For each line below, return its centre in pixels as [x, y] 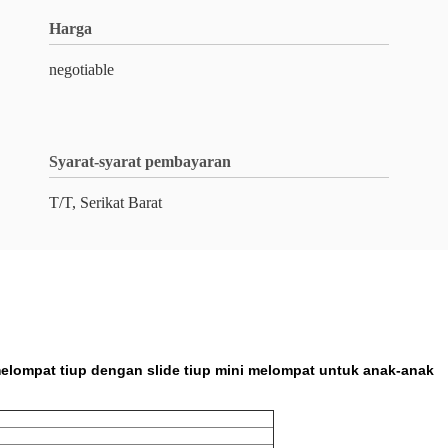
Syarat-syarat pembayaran [140, 161]
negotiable [81, 69]
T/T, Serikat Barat [105, 202]
